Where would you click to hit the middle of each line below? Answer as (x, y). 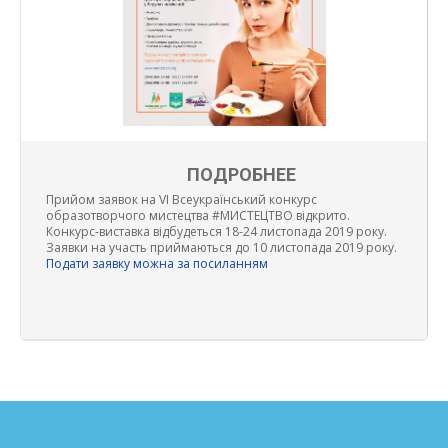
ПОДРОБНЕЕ (241, 175)
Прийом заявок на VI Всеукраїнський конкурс (181, 200)
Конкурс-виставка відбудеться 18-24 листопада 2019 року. (216, 232)
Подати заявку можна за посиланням (157, 264)
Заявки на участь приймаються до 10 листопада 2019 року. (221, 248)
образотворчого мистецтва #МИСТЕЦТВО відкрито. (198, 216)
